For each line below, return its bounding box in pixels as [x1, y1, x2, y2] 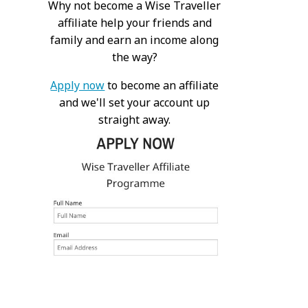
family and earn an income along [50, 32, 219, 47]
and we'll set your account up [59, 94, 210, 110]
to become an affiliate [104, 77, 219, 93]
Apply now [50, 77, 105, 93]
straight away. [98, 111, 171, 127]
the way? [111, 49, 157, 65]
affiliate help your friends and [57, 14, 212, 30]
